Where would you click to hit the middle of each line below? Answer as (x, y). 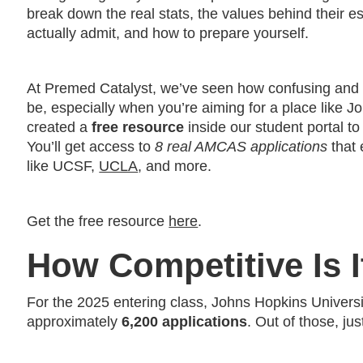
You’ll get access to (91, 146)
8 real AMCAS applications (241, 146)
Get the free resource (98, 221)
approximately (75, 321)
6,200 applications (185, 321)
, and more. (175, 166)
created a (60, 127)
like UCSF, (63, 166)
